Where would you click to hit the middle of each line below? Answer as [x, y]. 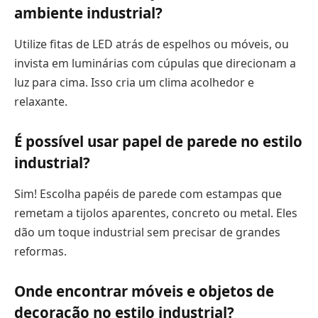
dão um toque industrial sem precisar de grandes [147, 232]
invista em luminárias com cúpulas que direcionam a [155, 63]
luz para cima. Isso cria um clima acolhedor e [134, 82]
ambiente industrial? [88, 13]
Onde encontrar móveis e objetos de [144, 291]
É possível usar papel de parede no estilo [158, 142]
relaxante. [41, 101]
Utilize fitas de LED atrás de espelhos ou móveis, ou [152, 44]
